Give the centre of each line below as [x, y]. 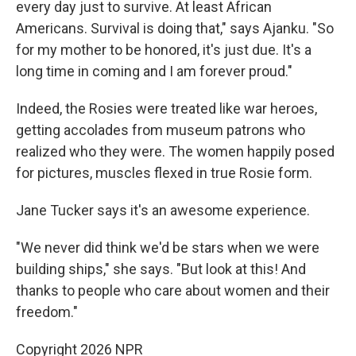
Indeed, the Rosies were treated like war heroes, [166, 108]
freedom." [47, 311]
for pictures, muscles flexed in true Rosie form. [164, 172]
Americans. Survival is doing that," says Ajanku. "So [175, 28]
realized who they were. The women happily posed [175, 151]
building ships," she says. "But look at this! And [161, 269]
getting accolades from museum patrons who [161, 130]
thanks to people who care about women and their [173, 290]
